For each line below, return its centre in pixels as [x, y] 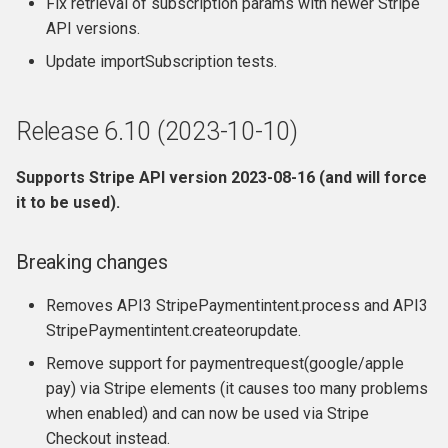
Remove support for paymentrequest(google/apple [225, 363]
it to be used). [68, 202]
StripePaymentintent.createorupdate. [173, 330]
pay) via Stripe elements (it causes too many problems [237, 388]
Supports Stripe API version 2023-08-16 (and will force [221, 177]
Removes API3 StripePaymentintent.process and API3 [237, 305]
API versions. [93, 28]
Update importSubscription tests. [161, 61]
